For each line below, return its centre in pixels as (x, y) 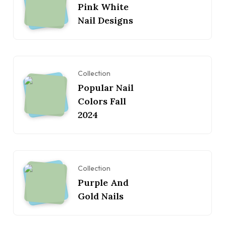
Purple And (103, 182)
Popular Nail (106, 88)
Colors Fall (102, 101)
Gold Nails (101, 196)
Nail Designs (105, 20)
